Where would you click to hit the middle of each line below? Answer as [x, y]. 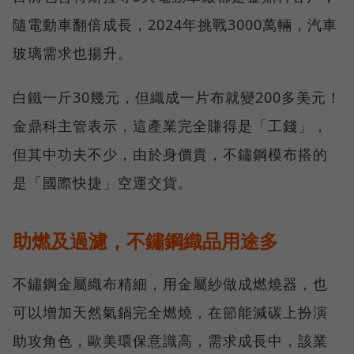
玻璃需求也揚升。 [73, 53]
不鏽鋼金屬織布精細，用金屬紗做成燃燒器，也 [170, 284]
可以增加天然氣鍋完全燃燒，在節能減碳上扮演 [170, 313]
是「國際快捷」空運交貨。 [103, 183]
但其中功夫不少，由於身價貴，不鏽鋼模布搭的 [170, 154]
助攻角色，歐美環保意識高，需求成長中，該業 [170, 341]
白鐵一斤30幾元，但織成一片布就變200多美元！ [177, 98]
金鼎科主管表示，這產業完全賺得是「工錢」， [170, 126]
